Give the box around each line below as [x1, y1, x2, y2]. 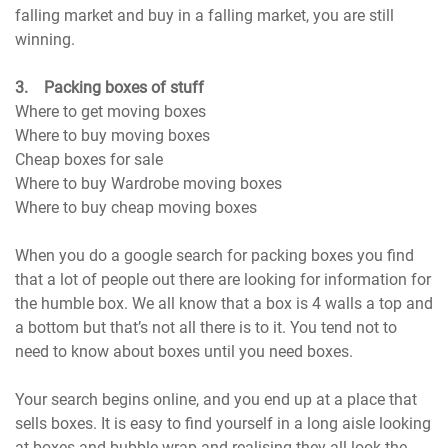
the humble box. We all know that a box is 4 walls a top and [15, 294, 434, 314]
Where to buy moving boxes [15, 126, 211, 146]
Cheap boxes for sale [15, 150, 164, 170]
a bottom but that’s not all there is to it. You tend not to [15, 318, 398, 338]
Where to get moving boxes [15, 102, 207, 122]
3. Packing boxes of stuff [15, 78, 205, 98]
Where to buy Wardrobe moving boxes [15, 174, 283, 194]
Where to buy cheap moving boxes [15, 198, 258, 218]
